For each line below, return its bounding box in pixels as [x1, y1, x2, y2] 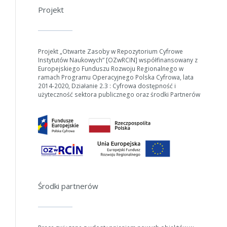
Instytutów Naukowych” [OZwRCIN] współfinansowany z [37, 56, 198, 64]
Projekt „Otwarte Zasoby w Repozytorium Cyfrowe [37, 47, 183, 56]
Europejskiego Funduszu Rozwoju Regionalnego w [37, 64, 183, 73]
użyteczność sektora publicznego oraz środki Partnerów [37, 90, 200, 99]
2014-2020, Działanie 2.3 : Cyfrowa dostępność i [37, 82, 176, 90]
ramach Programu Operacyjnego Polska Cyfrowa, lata [37, 73, 194, 82]
